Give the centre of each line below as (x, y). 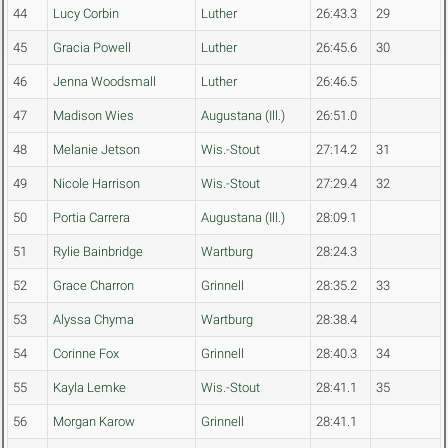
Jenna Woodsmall (104, 82)
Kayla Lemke (89, 388)
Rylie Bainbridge (98, 252)
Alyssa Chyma (93, 320)
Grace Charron (93, 286)
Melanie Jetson (96, 150)
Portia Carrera (91, 218)
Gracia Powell (92, 48)
